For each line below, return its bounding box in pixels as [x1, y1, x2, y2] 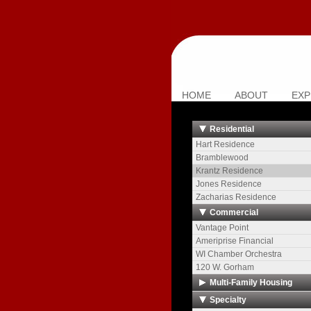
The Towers [196, 293, 239, 303]
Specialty [210, 295, 246, 305]
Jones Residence [196, 179, 262, 189]
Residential [210, 124, 254, 134]
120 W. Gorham [196, 262, 254, 272]
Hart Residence [196, 140, 255, 149]
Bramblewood [196, 153, 249, 162]
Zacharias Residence [196, 192, 276, 202]
